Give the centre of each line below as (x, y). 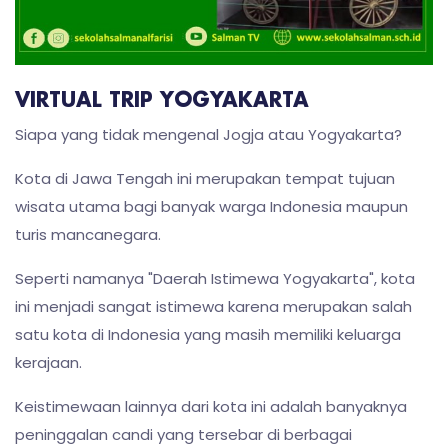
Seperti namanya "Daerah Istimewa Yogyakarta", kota (215, 278)
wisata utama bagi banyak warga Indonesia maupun (211, 206)
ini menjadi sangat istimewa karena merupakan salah (213, 306)
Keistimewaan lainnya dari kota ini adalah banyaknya (211, 406)
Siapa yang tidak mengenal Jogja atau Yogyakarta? (208, 134)
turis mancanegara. (88, 234)
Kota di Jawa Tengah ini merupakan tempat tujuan (205, 178)
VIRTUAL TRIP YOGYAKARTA (162, 100)
